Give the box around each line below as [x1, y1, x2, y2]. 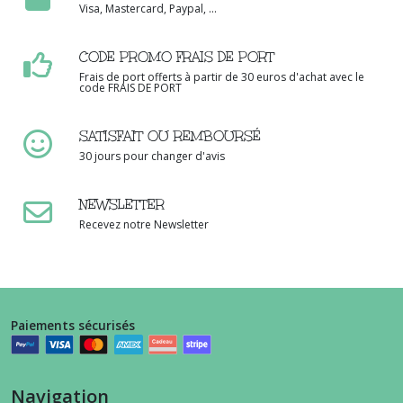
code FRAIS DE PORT [79, 80, 182, 96]
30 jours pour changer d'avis [79, 148, 225, 165]
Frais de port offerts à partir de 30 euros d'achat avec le [79, 69, 364, 85]
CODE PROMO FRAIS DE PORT [79, 49, 274, 67]
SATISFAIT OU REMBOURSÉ [79, 128, 261, 146]
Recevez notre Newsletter [79, 217, 209, 233]
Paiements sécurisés [11, 317, 135, 335]
